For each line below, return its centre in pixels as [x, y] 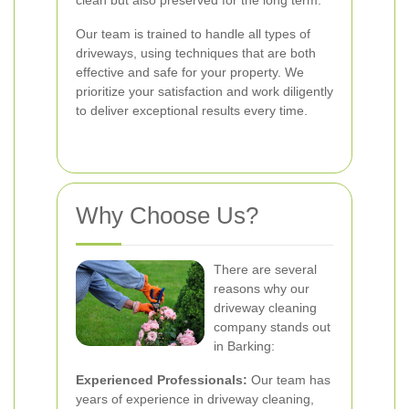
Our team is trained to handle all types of [193, 34]
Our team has [289, 380]
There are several [265, 269]
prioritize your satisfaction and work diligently [204, 91]
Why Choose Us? [167, 215]
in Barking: [244, 346]
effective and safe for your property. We [190, 72]
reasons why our [262, 288]
